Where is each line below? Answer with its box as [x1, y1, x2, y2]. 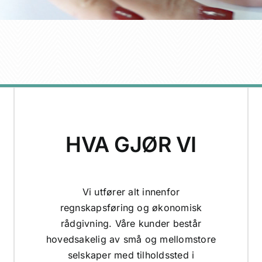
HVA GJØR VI [65, 131, 196, 157]
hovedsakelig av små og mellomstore [46, 233, 216, 245]
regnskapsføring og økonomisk [60, 201, 202, 213]
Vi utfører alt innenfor [82, 185, 180, 198]
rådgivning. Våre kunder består [60, 217, 202, 229]
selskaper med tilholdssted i [67, 249, 195, 261]
